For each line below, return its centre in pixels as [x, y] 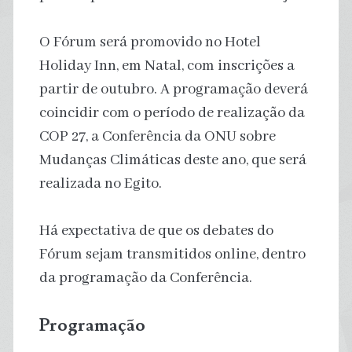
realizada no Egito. [100, 183]
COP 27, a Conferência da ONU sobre [157, 136]
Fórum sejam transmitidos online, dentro [172, 254]
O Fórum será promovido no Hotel [150, 42]
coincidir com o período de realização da [172, 113]
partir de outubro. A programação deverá [173, 89]
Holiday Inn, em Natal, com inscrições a [167, 66]
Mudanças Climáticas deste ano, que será [172, 160]
